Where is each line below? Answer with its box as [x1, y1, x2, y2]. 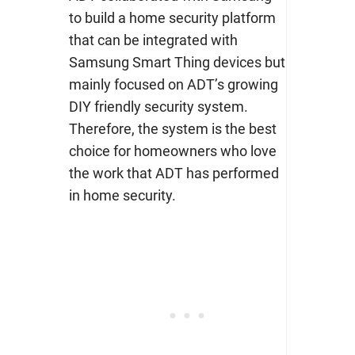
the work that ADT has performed [68, 165, 279, 182]
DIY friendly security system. [68, 98, 248, 116]
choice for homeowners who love [68, 143, 277, 160]
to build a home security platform [68, 10, 276, 27]
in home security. [68, 187, 176, 204]
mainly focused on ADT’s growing [68, 76, 278, 94]
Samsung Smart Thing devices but [68, 54, 285, 71]
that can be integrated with [68, 32, 238, 49]
